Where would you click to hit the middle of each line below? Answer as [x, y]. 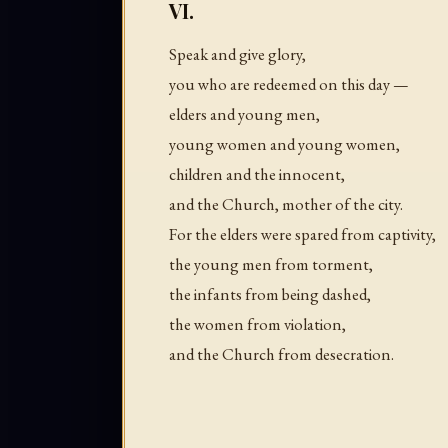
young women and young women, [284, 144]
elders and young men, [244, 114]
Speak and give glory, [237, 54]
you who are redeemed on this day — [289, 84]
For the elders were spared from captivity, [302, 234]
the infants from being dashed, [270, 294]
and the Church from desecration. [281, 354]
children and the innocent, [257, 174]
